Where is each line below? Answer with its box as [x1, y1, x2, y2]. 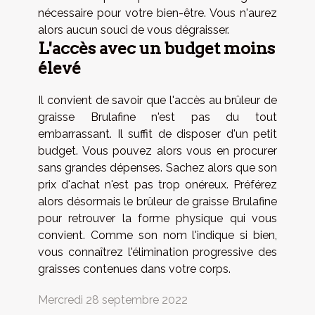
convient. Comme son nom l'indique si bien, [38, 228, 277, 242]
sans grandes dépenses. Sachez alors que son [38, 160, 277, 174]
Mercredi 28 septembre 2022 [38, 292, 188, 307]
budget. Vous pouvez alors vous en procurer [38, 143, 277, 157]
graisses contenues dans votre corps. [38, 262, 231, 276]
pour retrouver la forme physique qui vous [38, 211, 277, 225]
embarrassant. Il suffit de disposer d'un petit [38, 127, 277, 141]
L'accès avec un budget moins [38, 37, 275, 58]
